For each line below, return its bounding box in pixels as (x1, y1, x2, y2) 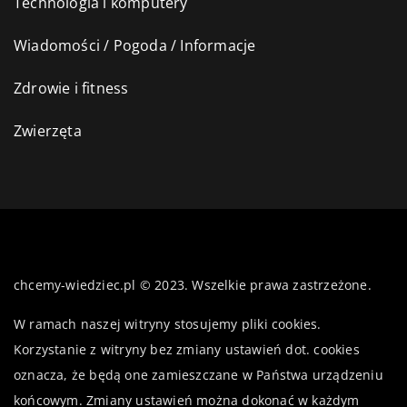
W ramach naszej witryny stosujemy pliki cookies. (14, 314, 322, 333)
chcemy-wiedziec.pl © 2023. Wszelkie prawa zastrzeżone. (14, 275, 372, 293)
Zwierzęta (14, 120, 82, 141)
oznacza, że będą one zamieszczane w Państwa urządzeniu (14, 365, 383, 383)
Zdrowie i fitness (14, 77, 129, 98)
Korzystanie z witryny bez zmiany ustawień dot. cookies (14, 340, 360, 358)
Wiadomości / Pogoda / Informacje (14, 35, 256, 55)
